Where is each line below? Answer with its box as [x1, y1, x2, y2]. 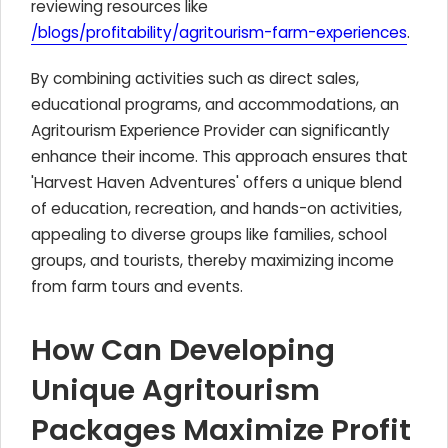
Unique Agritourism [31, 370, 320, 410]
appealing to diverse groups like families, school [31, 224, 387, 245]
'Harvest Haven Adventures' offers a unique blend [31, 172, 402, 193]
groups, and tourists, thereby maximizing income [31, 250, 394, 271]
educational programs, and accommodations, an [31, 94, 399, 115]
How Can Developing [31, 330, 335, 370]
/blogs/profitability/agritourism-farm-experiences [31, 22, 407, 43]
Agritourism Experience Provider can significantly [31, 120, 390, 141]
